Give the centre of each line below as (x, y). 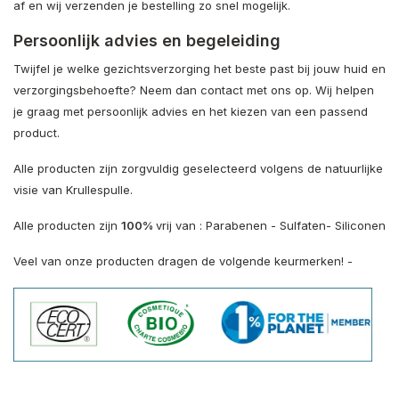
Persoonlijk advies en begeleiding (147, 40)
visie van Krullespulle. (73, 189)
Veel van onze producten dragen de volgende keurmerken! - (183, 261)
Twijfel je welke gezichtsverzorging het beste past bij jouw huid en (199, 68)
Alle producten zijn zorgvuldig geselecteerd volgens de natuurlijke (198, 168)
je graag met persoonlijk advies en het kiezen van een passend (191, 111)
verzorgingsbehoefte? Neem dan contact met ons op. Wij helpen (194, 90)
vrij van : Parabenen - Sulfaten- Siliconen (271, 225)
